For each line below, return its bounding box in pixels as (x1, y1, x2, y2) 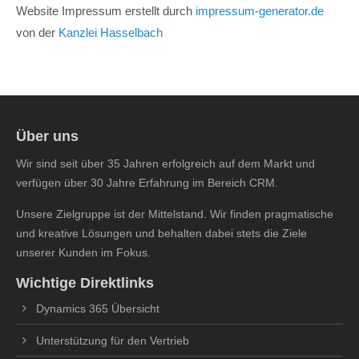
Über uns (16, 128, 79, 144)
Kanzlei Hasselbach (58, 26, 163, 39)
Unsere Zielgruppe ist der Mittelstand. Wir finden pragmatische (16, 208, 333, 220)
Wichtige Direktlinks (16, 275, 154, 291)
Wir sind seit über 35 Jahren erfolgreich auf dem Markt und (16, 157, 315, 170)
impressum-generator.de (196, 4, 324, 18)
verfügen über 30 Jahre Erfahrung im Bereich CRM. (16, 176, 278, 189)
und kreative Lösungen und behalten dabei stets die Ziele (16, 227, 307, 240)
